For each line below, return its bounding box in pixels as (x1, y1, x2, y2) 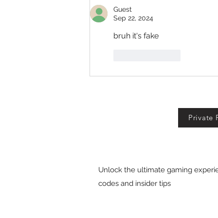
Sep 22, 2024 (113, 14, 153, 22)
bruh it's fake (113, 31, 159, 40)
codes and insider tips (98, 179, 171, 188)
